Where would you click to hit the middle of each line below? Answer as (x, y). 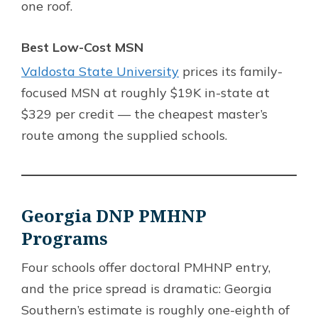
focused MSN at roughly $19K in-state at (146, 92)
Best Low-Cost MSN (82, 47)
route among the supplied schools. (124, 135)
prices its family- (231, 71)
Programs (65, 238)
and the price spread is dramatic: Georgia (147, 288)
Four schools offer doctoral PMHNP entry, (146, 267)
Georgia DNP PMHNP (114, 215)
